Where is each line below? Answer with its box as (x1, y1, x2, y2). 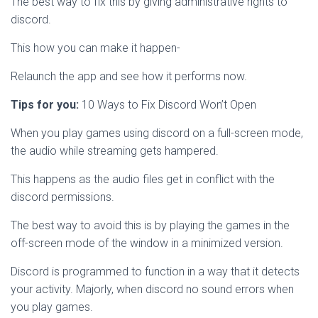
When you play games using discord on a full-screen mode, (11, 126, 303, 140)
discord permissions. (11, 190, 114, 204)
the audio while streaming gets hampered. (11, 144, 219, 158)
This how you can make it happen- (11, 41, 180, 55)
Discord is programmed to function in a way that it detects (11, 265, 300, 278)
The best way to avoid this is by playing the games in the (11, 219, 290, 232)
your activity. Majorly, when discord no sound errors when (11, 283, 294, 296)
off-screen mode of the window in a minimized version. (11, 236, 283, 250)
